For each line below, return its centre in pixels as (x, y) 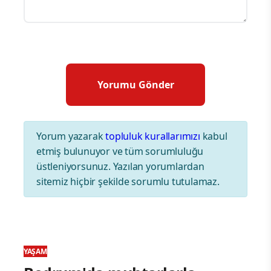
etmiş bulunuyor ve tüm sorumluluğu (120, 151)
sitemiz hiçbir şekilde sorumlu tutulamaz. (128, 181)
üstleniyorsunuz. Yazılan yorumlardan (120, 166)
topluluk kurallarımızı (153, 136)
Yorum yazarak (71, 136)
